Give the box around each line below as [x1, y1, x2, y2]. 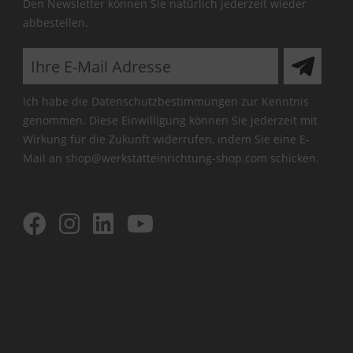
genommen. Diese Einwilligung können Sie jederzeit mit [22, 113, 318, 128]
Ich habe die [22, 94, 91, 110]
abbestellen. [22, 15, 88, 31]
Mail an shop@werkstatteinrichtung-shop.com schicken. [22, 150, 319, 166]
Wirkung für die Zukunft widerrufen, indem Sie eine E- [22, 132, 310, 147]
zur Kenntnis [237, 94, 309, 110]
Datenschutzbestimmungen [91, 94, 238, 110]
